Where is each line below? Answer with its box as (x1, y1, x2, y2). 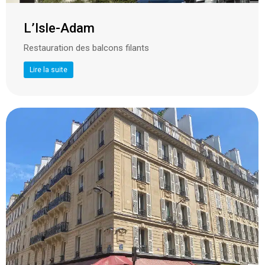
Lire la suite (30, 66, 67, 75)
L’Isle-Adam (24, 21, 95, 36)
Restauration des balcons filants (24, 43, 149, 54)
